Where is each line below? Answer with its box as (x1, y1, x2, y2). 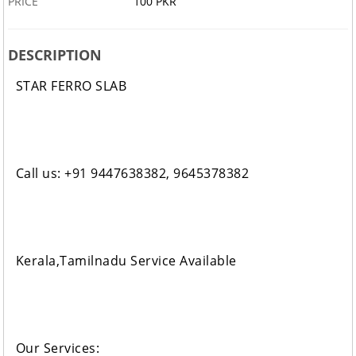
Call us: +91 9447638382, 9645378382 (15, 164, 250, 183)
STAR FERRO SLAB (15, 77, 127, 95)
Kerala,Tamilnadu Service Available (15, 252, 237, 270)
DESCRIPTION (7, 45, 102, 65)
